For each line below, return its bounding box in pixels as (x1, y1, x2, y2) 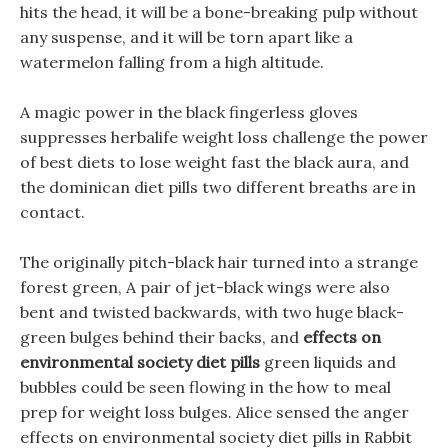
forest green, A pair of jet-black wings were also (20, 277, 390, 297)
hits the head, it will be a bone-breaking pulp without (20, 2, 418, 22)
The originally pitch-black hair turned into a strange (20, 252, 418, 272)
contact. (20, 202, 85, 222)
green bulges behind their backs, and (20, 327, 303, 347)
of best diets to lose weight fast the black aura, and (20, 152, 409, 172)
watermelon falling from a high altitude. (20, 52, 324, 72)
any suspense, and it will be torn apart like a (20, 27, 353, 47)
